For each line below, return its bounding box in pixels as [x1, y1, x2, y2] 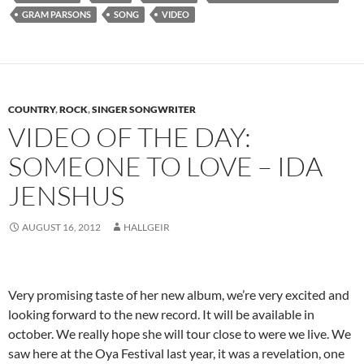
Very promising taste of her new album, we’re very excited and [8, 287, 349, 303]
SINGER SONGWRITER [92, 103, 196, 116]
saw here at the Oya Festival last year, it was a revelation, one [8, 345, 344, 362]
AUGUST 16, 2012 [22, 221, 101, 234]
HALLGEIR [123, 221, 170, 234]
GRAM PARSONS [22, 9, 91, 20]
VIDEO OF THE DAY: [8, 120, 251, 154]
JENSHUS [8, 179, 124, 213]
